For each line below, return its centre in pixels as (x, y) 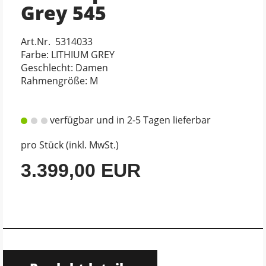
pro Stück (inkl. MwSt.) (70, 145)
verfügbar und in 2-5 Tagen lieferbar (129, 120)
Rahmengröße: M (59, 81)
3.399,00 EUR (81, 171)
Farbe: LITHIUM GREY (68, 55)
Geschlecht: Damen (64, 68)
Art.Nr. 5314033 (57, 42)
